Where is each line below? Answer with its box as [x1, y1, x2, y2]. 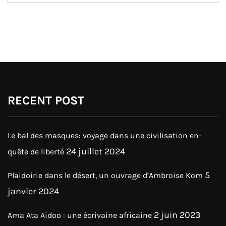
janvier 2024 [8, 185, 59, 197]
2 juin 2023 [154, 209, 201, 220]
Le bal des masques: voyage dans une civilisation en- [8, 130, 202, 140]
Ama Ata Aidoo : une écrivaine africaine [8, 210, 152, 220]
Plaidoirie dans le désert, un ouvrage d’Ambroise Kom [8, 170, 203, 180]
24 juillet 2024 [66, 145, 125, 157]
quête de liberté [8, 146, 64, 156]
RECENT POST [8, 93, 84, 107]
